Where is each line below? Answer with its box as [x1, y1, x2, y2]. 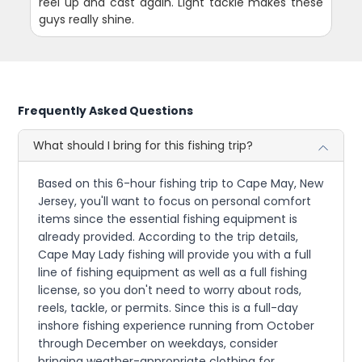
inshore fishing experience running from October [38, 318, 315, 334]
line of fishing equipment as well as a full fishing [38, 264, 308, 280]
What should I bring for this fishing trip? [33, 137, 254, 154]
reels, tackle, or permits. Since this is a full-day [38, 300, 299, 316]
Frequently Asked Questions [18, 103, 194, 119]
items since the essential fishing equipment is [38, 211, 298, 227]
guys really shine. [39, 11, 135, 27]
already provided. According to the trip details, [38, 229, 299, 245]
